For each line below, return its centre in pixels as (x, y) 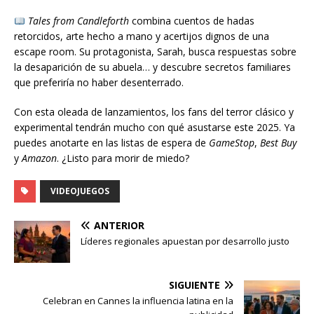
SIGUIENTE (194, 285)
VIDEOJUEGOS (80, 191)
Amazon (39, 158)
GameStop (232, 143)
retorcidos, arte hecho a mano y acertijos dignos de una (142, 36)
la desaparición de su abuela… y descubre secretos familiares (152, 67)
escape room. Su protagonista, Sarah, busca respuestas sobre (155, 52)
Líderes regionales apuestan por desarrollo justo (185, 241)
